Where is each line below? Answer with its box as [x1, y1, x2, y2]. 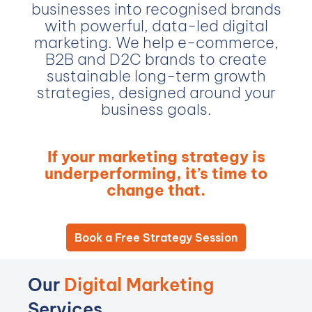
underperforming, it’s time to [45, 164, 267, 183]
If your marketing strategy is [47, 147, 265, 166]
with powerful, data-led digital [44, 16, 268, 36]
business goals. [100, 100, 212, 119]
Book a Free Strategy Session [75, 231, 237, 244]
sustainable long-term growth [46, 66, 266, 86]
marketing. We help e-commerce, [33, 33, 279, 52]
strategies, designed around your [36, 83, 276, 102]
